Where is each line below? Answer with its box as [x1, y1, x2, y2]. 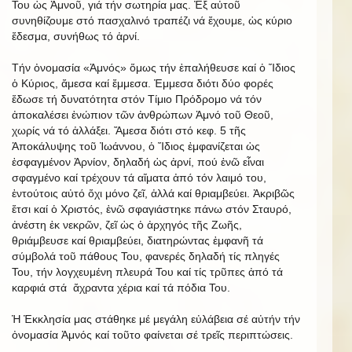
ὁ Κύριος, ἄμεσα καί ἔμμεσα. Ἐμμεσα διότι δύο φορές [12, 77, 273, 90]
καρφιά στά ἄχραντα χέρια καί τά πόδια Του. [12, 281, 230, 294]
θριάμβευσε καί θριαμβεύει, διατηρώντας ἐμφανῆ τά [12, 234, 263, 247]
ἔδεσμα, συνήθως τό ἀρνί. [12, 30, 140, 42]
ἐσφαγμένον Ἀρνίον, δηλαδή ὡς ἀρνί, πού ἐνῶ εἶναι [12, 156, 264, 168]
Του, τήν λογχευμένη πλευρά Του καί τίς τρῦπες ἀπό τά [12, 266, 283, 278]
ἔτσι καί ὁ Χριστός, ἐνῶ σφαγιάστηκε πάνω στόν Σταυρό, [12, 203, 291, 215]
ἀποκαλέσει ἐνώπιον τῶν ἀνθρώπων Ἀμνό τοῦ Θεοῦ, [12, 108, 273, 121]
